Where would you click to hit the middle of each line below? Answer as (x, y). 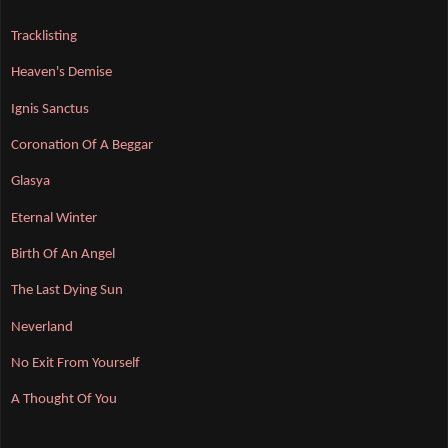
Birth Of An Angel (63, 254)
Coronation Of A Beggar (82, 145)
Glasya (30, 182)
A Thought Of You (64, 400)
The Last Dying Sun (67, 291)
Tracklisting (44, 36)
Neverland (42, 327)
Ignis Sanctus (50, 109)
